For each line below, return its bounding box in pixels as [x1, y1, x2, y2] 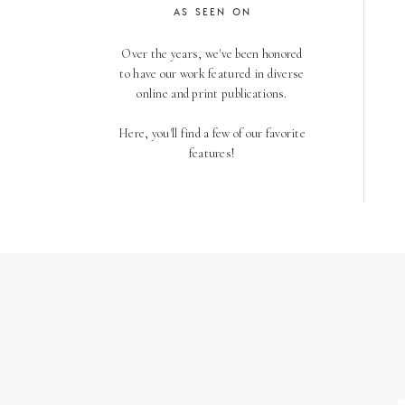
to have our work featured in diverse [119, 66, 305, 81]
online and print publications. [137, 86, 287, 101]
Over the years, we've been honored [121, 46, 303, 61]
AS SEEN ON [174, 5, 251, 18]
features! [188, 146, 236, 161]
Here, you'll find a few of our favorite [118, 126, 306, 141]
